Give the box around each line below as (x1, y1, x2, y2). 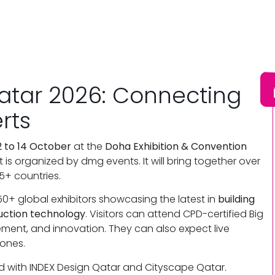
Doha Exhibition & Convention (105, 139, 247, 153)
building (218, 192, 255, 207)
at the (71, 139, 105, 153)
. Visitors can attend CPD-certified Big (85, 207, 263, 222)
